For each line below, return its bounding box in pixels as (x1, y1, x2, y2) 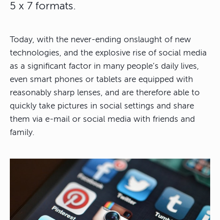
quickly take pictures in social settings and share (10, 101, 194, 111)
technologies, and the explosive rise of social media (10, 48, 207, 58)
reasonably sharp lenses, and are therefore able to (10, 88, 200, 98)
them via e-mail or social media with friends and (10, 114, 195, 124)
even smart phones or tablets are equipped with (10, 75, 193, 84)
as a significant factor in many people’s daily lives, (10, 61, 199, 71)
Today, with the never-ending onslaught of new (10, 35, 191, 45)
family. (10, 128, 34, 137)
